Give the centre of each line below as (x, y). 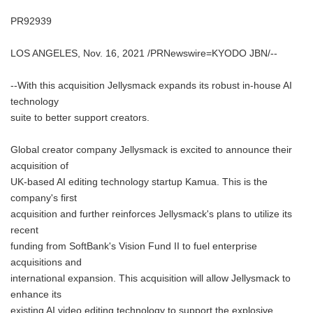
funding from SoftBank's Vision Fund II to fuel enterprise (134, 246)
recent (24, 230)
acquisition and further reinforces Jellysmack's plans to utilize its (151, 214)
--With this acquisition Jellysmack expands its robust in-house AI (151, 86)
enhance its (36, 294)
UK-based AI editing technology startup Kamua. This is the (139, 182)
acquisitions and (46, 262)
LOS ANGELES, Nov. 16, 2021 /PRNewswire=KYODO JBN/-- (144, 53)
